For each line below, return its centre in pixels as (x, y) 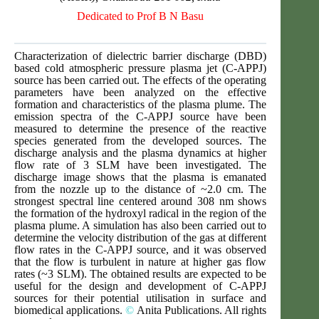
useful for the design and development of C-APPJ (141, 286)
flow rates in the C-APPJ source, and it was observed (141, 250)
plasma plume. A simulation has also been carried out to (141, 225)
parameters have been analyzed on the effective (141, 92)
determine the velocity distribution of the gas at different (141, 237)
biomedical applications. (70, 310)
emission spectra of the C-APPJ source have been (141, 116)
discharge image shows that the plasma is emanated (141, 177)
